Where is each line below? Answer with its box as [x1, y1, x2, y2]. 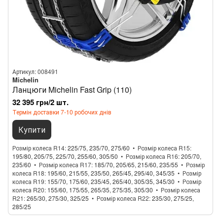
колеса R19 [12, 177, 44, 185]
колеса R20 [12, 185, 44, 194]
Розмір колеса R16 [126, 152, 178, 160]
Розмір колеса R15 [138, 144, 190, 152]
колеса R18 [12, 169, 44, 177]
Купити [18, 124, 45, 135]
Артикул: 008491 [12, 67, 58, 75]
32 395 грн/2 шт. [12, 97, 69, 108]
